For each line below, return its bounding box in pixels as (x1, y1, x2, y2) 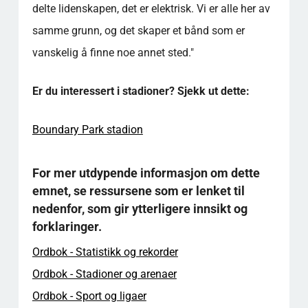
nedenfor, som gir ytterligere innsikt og (32, 201, 247, 216)
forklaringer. (32, 219, 102, 234)
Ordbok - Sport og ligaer (32, 289, 146, 302)
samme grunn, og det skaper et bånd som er (32, 23, 245, 37)
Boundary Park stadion (32, 122, 143, 136)
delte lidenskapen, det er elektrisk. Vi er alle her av (32, 1, 270, 15)
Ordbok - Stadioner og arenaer (32, 267, 177, 280)
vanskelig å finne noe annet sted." (32, 45, 194, 59)
